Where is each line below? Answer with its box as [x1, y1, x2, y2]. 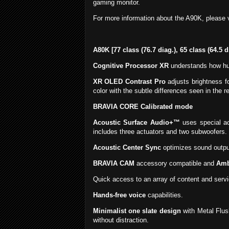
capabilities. [147, 191, 183, 199]
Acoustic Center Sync [93, 144, 161, 152]
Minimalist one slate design [93, 207, 184, 215]
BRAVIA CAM [93, 159, 134, 168]
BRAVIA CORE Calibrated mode [93, 103, 193, 111]
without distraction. [93, 216, 149, 224]
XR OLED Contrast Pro [93, 78, 166, 86]
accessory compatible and [134, 159, 216, 168]
